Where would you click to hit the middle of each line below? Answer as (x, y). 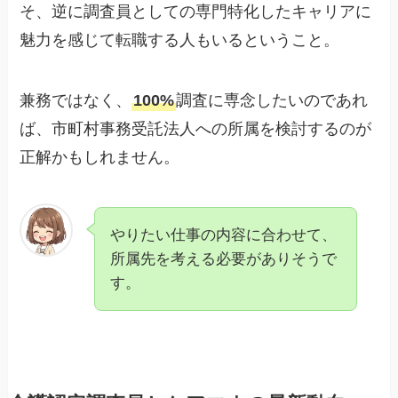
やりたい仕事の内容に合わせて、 (224, 235)
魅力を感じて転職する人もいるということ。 (180, 40)
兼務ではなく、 (76, 100)
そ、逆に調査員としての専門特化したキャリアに (196, 12)
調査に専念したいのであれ (272, 100)
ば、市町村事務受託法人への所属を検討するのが (196, 128)
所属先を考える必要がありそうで (224, 259)
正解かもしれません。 (100, 157)
